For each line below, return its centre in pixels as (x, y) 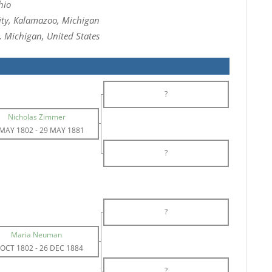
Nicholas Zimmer (36, 117)
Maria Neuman (37, 235)
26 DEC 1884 (62, 248)
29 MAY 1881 (62, 130)
